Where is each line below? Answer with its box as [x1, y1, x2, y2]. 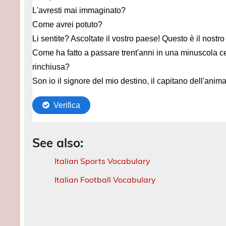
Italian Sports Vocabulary [54, 155, 151, 166]
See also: [32, 135, 84, 150]
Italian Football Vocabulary [54, 174, 156, 185]
